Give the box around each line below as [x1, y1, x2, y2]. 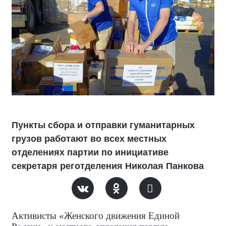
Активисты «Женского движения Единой [12, 210, 180, 221]
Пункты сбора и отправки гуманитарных [12, 120, 195, 130]
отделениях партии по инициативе [12, 147, 168, 157]
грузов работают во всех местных [12, 134, 166, 144]
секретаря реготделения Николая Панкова [12, 161, 204, 171]
